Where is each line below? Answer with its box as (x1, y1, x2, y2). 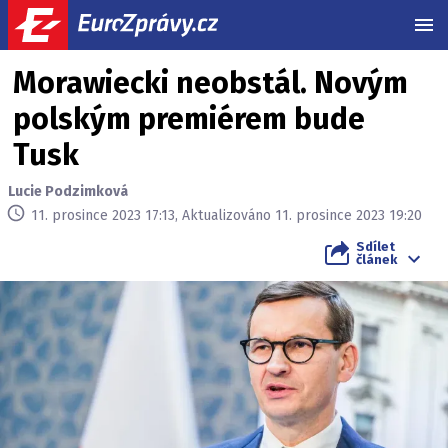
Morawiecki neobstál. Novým (13, 65, 408, 101)
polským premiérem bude (13, 101, 365, 137)
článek (356, 252, 397, 267)
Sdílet (356, 239, 395, 254)
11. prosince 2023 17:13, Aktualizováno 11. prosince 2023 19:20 (31, 206, 422, 224)
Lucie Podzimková (8, 183, 128, 200)
